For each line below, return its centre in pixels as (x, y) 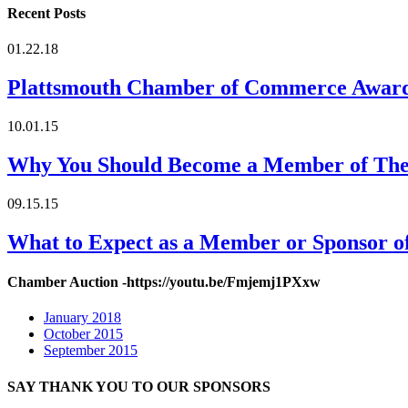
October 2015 (83, 334)
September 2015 (91, 351)
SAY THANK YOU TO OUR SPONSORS (139, 386)
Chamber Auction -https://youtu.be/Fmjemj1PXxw (164, 282)
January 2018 (82, 318)
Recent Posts (46, 14)
